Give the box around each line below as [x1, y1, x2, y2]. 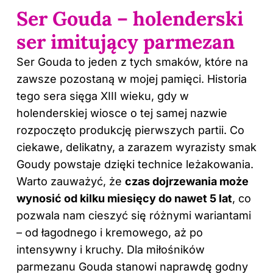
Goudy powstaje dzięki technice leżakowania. [16, 157, 253, 171]
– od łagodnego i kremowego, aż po [16, 225, 203, 239]
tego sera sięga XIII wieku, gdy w [16, 89, 189, 102]
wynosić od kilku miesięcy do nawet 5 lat [16, 191, 232, 205]
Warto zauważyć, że [16, 174, 125, 188]
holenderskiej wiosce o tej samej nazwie [16, 106, 227, 119]
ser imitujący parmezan [16, 29, 235, 54]
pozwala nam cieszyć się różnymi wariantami [16, 208, 251, 222]
